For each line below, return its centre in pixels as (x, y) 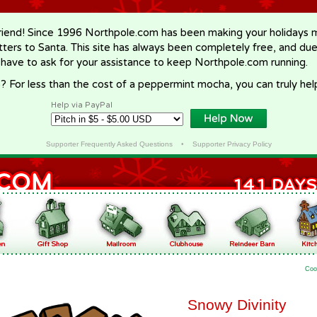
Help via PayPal (82, 105)
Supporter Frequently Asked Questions (109, 144)
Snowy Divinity (237, 305)
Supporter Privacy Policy (232, 144)
